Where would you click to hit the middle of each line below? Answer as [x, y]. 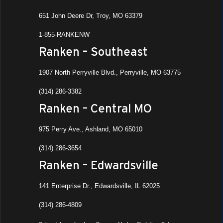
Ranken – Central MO [96, 109]
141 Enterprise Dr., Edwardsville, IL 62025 [100, 186]
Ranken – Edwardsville [99, 165]
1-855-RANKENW [64, 35]
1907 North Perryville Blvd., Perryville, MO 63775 [110, 73]
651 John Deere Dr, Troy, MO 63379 [91, 16]
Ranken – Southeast [94, 52]
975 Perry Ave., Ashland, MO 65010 [91, 129]
